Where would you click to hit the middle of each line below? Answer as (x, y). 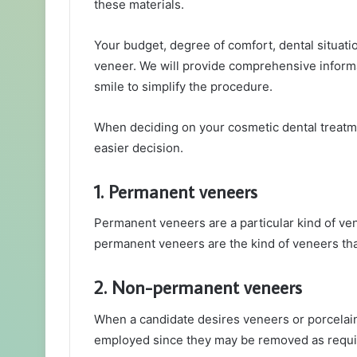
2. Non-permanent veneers (198, 287)
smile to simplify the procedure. (183, 86)
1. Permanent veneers (176, 191)
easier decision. (139, 147)
